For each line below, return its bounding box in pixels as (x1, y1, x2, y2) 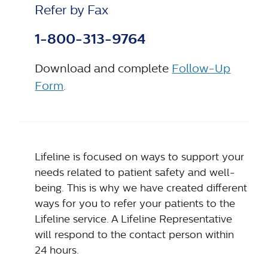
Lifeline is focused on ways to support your (35, 151, 245, 163)
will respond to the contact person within (35, 229, 234, 241)
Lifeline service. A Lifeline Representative (35, 213, 233, 226)
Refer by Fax (35, 2, 109, 18)
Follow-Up (172, 62, 231, 76)
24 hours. (35, 244, 80, 257)
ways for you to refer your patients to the (35, 197, 236, 210)
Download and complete (35, 62, 172, 76)
